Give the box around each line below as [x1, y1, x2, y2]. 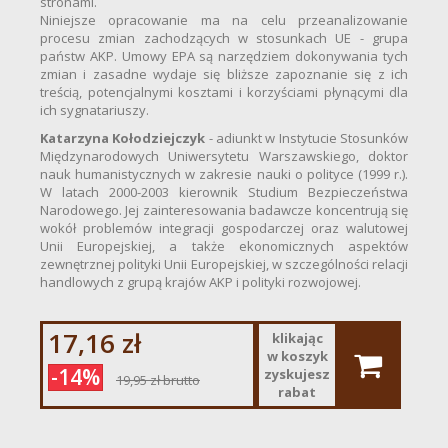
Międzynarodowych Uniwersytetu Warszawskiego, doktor [40, 147, 408, 166]
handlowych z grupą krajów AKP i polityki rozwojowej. [40, 273, 361, 292]
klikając [271, 329, 323, 348]
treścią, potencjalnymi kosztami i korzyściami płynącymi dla [40, 83, 408, 102]
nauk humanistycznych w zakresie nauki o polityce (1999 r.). [40, 165, 408, 184]
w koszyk [266, 347, 328, 366]
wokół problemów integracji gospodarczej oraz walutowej [40, 219, 408, 238]
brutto [160, 371, 200, 390]
